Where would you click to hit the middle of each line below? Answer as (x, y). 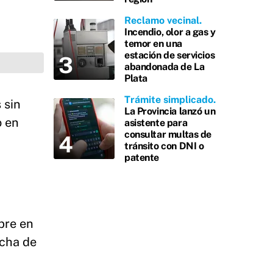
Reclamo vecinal (162, 20)
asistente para (156, 123)
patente (142, 158)
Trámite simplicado (169, 100)
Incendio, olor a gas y (170, 32)
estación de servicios (170, 55)
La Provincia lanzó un (170, 111)
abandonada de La (165, 67)
